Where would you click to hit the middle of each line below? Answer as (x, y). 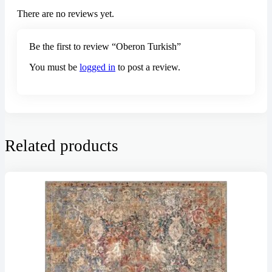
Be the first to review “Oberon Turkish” (105, 46)
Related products (62, 145)
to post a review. (148, 67)
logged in (97, 67)
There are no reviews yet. (66, 13)
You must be (54, 67)
